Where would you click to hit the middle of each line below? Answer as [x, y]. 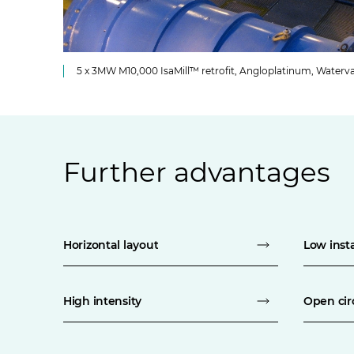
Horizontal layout [111, 245]
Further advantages [197, 172]
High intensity [103, 301]
